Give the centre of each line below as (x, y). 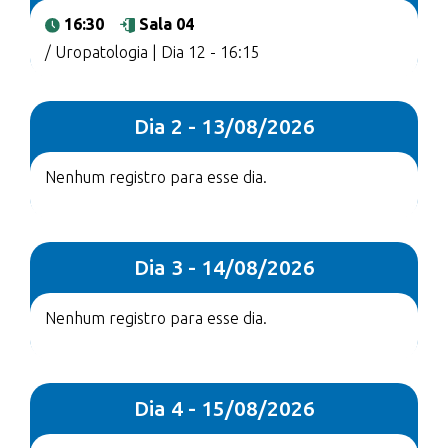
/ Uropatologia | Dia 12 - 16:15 (152, 52)
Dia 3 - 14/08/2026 (224, 267)
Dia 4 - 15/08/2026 (224, 408)
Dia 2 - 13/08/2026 (224, 126)
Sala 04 (167, 24)
